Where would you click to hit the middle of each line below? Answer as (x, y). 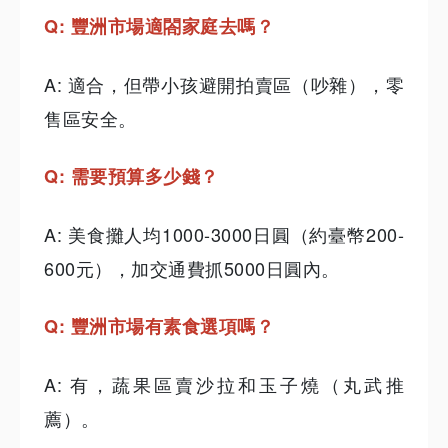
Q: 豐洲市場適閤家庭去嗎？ (159, 26)
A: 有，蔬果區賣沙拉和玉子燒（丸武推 (224, 384)
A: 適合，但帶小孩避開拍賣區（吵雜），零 (224, 84)
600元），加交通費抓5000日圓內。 (192, 268)
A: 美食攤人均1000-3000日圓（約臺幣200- (224, 234)
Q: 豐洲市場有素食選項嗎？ (159, 326)
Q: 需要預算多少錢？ (131, 176)
